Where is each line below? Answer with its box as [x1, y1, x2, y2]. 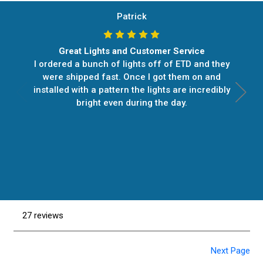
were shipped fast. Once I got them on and [42, 72, 221, 83]
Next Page [210, 245, 250, 257]
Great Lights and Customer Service [58, 46, 205, 57]
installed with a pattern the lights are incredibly [33, 85, 230, 96]
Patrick [116, 11, 147, 22]
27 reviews [22, 210, 63, 221]
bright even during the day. [76, 97, 187, 109]
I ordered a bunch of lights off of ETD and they [33, 59, 230, 70]
